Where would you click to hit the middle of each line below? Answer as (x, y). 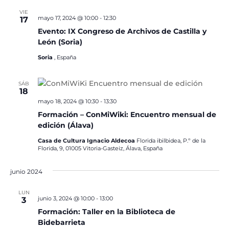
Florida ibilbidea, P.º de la (171, 141)
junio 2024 (26, 171)
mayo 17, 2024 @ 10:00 (68, 18)
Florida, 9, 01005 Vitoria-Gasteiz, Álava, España (100, 148)
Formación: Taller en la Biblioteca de (106, 212)
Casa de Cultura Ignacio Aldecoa (87, 141)
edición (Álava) (65, 125)
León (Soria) (60, 42)
